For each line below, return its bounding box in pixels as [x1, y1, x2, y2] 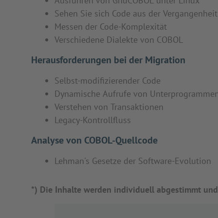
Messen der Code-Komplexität [54, 21, 167, 32]
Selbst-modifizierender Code [54, 75, 161, 86]
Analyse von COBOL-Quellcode [31, 134, 158, 146]
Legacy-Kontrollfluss [54, 114, 131, 126]
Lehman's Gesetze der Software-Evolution [54, 155, 211, 166]
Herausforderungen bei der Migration [31, 54, 185, 66]
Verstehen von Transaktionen [54, 101, 163, 112]
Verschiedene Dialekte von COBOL [54, 34, 183, 45]
